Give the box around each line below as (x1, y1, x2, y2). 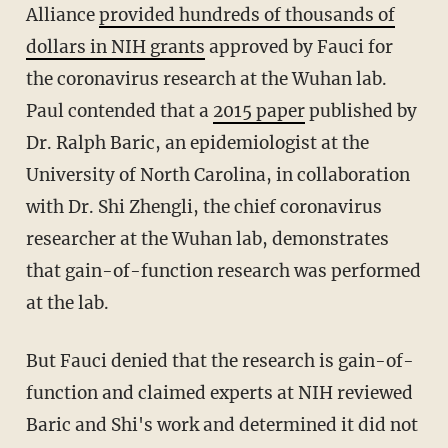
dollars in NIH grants (25, 36, 205, 59)
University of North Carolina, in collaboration (25, 164, 410, 187)
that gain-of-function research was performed (25, 260, 421, 283)
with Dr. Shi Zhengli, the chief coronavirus (25, 196, 382, 219)
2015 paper (212, 100, 305, 123)
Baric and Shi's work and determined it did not (25, 414, 418, 437)
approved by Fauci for (204, 36, 393, 59)
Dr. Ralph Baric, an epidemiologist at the (25, 132, 369, 155)
